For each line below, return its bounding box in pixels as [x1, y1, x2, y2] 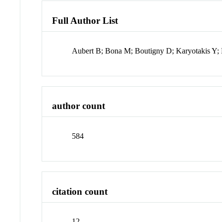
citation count [52, 186, 108, 197]
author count [52, 101, 106, 111]
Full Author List [52, 15, 118, 26]
